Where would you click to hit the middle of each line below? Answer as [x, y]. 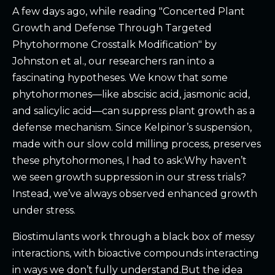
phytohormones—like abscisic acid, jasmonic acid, [131, 95]
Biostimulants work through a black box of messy [134, 237]
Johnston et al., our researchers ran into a [113, 61]
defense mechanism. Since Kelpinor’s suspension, [132, 128]
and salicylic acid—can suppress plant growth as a [134, 111]
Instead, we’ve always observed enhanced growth [135, 194]
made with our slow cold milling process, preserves [137, 144]
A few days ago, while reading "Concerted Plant [129, 12]
